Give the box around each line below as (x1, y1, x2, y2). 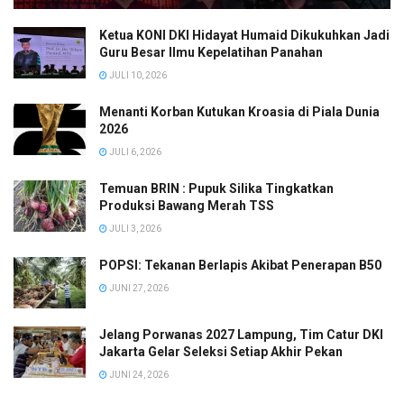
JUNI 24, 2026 (107, 369, 169, 380)
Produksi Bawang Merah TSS (99, 197, 274, 213)
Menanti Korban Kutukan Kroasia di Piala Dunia (99, 104, 380, 119)
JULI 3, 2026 (107, 223, 161, 234)
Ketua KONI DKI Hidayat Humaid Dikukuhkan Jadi (99, 27, 390, 42)
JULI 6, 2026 (107, 146, 161, 157)
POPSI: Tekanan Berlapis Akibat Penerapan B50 (99, 257, 381, 272)
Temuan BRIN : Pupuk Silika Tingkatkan (99, 180, 334, 196)
